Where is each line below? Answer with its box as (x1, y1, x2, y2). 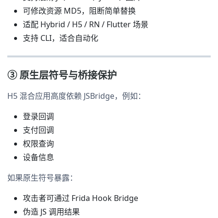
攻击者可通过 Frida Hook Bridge (23, 192, 138, 203)
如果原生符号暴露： (7, 172, 77, 183)
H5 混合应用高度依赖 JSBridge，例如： (7, 90, 145, 101)
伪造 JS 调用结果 (23, 206, 80, 217)
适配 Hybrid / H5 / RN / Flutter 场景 (23, 18, 148, 30)
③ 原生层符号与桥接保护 (7, 68, 117, 82)
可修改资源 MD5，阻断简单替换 (23, 5, 136, 16)
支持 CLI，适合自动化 (23, 32, 98, 43)
